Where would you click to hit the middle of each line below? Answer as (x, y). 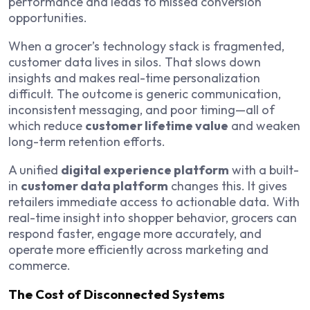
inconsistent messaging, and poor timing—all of (142, 109)
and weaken (264, 125)
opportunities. (48, 17)
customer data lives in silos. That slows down (135, 62)
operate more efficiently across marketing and (138, 249)
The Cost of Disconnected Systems (117, 294)
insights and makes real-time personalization (134, 77)
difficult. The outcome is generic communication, (145, 93)
